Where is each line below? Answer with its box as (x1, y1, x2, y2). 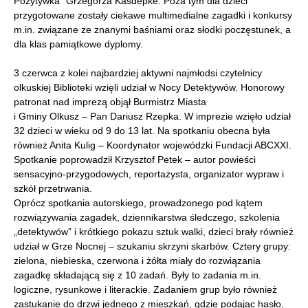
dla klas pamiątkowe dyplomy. (14, 38, 143, 49)
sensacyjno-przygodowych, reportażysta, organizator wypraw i (14, 168, 284, 179)
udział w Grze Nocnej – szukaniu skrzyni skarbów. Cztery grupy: (14, 241, 291, 252)
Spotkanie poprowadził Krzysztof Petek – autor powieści (14, 154, 256, 165)
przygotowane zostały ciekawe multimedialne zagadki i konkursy (14, 10, 292, 21)
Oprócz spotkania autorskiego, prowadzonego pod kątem (14, 197, 263, 208)
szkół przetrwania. (14, 183, 92, 194)
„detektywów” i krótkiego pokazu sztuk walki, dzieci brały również (14, 226, 294, 237)
